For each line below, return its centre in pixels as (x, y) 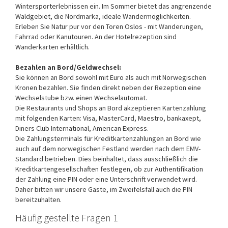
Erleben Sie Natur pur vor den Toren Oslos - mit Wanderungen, (109, 26)
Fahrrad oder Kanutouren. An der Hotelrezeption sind (96, 36)
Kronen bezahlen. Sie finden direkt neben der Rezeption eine (108, 87)
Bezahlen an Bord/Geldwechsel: (68, 67)
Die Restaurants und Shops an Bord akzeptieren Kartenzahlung (111, 108)
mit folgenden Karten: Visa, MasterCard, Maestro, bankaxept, (108, 118)
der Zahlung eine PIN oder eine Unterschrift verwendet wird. (106, 179)
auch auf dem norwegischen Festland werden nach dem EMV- (108, 148)
